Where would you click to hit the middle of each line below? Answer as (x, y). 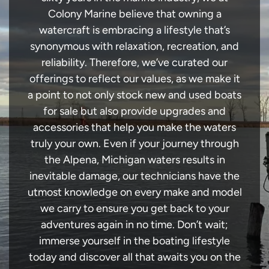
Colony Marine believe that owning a (134, 14)
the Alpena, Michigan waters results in (134, 160)
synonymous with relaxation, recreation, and (134, 46)
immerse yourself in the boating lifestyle (134, 241)
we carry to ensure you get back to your (134, 208)
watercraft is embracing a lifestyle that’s (134, 30)
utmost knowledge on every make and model (134, 192)
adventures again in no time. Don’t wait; (134, 225)
